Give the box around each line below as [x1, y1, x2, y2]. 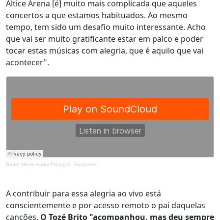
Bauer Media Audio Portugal [6, 162, 70, 167]
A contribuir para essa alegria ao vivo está [6, 188, 161, 199]
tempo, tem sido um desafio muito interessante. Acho [6, 22, 206, 32]
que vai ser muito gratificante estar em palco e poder [6, 33, 203, 44]
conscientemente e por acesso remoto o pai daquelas [6, 200, 205, 211]
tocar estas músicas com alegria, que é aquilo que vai [6, 45, 203, 56]
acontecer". [6, 57, 49, 68]
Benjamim [74, 162, 96, 167]
